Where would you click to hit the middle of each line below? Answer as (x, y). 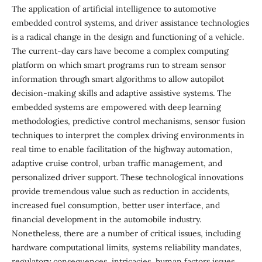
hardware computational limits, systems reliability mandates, (126, 247)
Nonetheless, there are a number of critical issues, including (126, 233)
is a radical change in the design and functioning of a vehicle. (127, 37)
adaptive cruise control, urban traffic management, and (117, 163)
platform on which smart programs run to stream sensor (118, 65)
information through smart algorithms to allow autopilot (118, 79)
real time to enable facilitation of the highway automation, (122, 149)
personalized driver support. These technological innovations (127, 177)
